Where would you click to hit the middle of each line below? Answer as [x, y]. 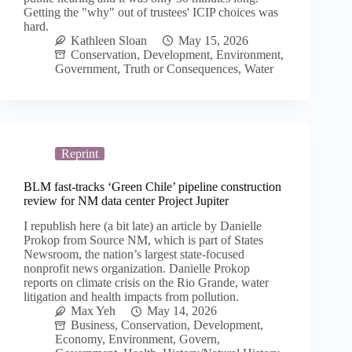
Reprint [80, 153]
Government [86, 68]
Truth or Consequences [181, 68]
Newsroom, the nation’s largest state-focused [134, 255]
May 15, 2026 [213, 40]
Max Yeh [93, 311]
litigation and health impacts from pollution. [131, 297]
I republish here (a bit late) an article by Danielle [143, 226]
